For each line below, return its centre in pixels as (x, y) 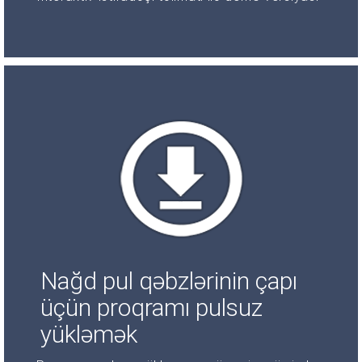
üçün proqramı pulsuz (152, 307)
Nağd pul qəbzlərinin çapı (169, 280)
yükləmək (89, 334)
